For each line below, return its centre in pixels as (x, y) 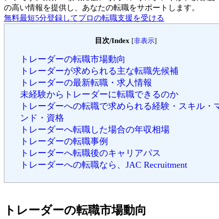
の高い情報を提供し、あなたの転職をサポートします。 (102, 7)
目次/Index (112, 40)
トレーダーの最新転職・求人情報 (86, 83)
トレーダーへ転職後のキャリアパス (90, 153)
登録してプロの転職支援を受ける (106, 18)
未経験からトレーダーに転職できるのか (99, 94)
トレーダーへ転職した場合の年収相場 (95, 130)
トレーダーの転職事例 (64, 141)
